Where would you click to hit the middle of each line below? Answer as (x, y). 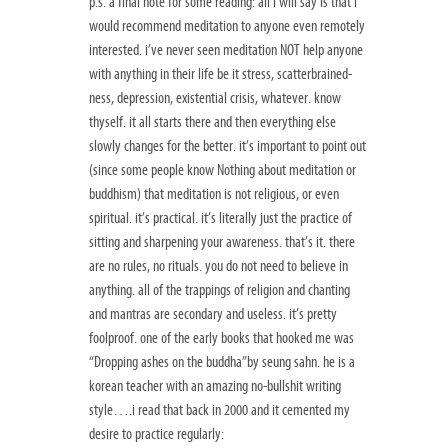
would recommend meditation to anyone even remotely (227, 26)
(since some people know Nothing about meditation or (222, 170)
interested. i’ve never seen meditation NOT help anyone (226, 50)
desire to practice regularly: (156, 434)
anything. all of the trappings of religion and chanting (219, 290)
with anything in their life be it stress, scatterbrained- (220, 74)
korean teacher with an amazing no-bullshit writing (215, 386)
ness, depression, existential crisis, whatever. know (215, 98)
